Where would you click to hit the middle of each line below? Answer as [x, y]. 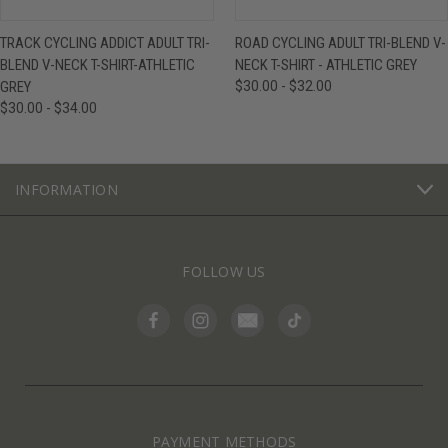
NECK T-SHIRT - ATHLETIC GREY [325, 65]
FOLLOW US [224, 272]
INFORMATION [66, 190]
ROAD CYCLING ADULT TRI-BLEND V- [340, 43]
